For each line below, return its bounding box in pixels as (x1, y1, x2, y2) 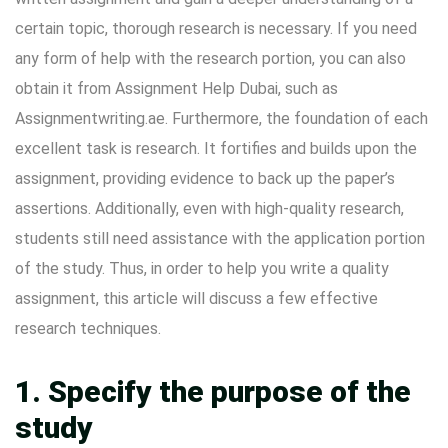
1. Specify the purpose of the (15, 374, 411, 409)
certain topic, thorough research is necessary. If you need (15, 19, 417, 38)
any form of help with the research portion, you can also (15, 49, 406, 68)
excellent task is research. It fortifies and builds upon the (15, 139, 417, 158)
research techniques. (15, 319, 161, 338)
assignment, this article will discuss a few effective (15, 289, 378, 308)
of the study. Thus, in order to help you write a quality (15, 259, 389, 278)
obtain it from (15, 79, 115, 98)
